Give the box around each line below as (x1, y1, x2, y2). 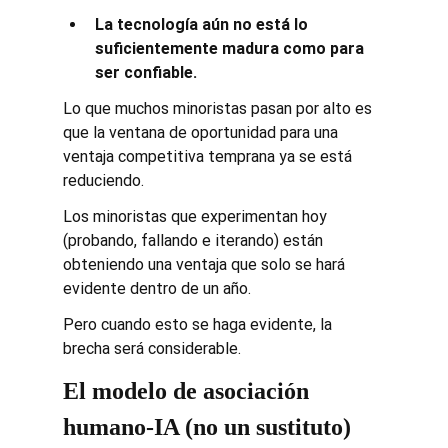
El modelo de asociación (62, 377, 315, 404)
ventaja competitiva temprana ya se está (62, 146, 356, 166)
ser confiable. (94, 62, 197, 82)
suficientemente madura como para (94, 38, 368, 58)
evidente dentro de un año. (62, 278, 251, 298)
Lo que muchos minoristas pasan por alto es (62, 98, 376, 118)
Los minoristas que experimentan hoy (62, 206, 331, 226)
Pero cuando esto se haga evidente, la (62, 314, 336, 334)
